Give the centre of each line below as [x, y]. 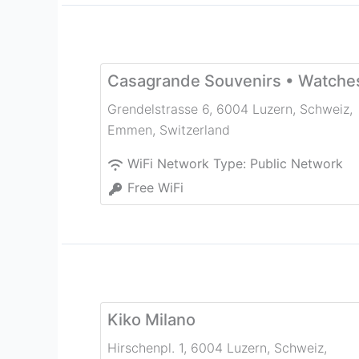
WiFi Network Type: [189, 164]
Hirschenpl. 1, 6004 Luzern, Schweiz [216, 348]
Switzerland [195, 130]
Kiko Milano [151, 320]
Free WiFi [155, 188]
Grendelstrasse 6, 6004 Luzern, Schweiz [228, 109]
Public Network [296, 164]
